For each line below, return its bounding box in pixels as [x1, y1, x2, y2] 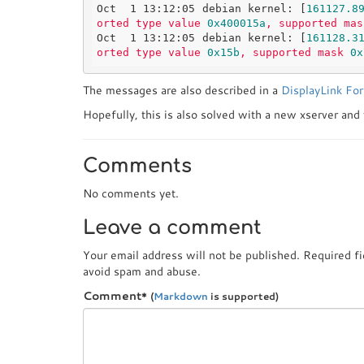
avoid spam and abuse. [83, 263, 201, 279]
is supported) [208, 289, 279, 303]
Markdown [154, 289, 208, 303]
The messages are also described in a [83, 82, 281, 98]
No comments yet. [83, 185, 179, 201]
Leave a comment [83, 217, 262, 239]
